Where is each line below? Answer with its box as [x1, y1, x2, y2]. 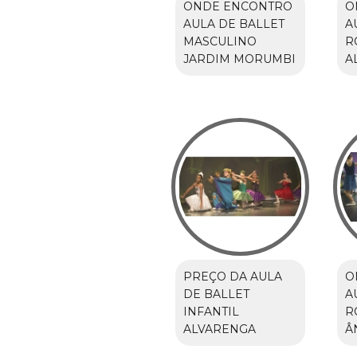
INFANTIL [182, 304, 239, 320]
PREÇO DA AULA [182, 269, 282, 284]
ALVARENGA [182, 322, 256, 337]
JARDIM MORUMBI [182, 52, 296, 67]
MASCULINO [182, 34, 257, 49]
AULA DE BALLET [182, 17, 284, 32]
